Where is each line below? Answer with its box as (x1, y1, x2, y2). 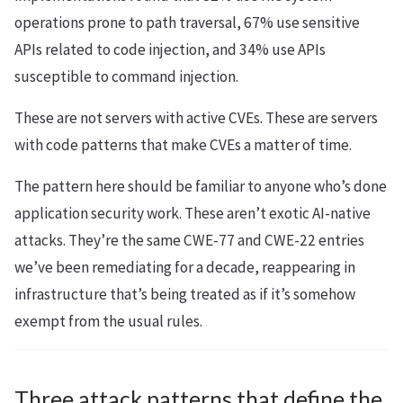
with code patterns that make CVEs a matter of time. (14, 134, 352, 155)
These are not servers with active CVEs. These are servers (14, 107, 378, 128)
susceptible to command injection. (14, 66, 238, 86)
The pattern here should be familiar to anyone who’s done (14, 175, 387, 196)
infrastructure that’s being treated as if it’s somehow (14, 283, 355, 304)
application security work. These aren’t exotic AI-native (14, 202, 371, 223)
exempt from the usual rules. (14, 310, 202, 331)
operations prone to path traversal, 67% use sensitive (14, 12, 360, 32)
